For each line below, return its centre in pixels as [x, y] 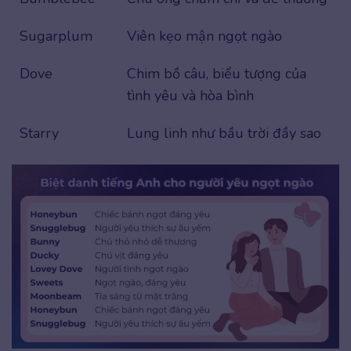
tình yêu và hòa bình [190, 95]
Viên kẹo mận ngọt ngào [204, 36]
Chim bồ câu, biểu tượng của [217, 73]
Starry [39, 133]
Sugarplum [56, 36]
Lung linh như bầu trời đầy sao [224, 133]
